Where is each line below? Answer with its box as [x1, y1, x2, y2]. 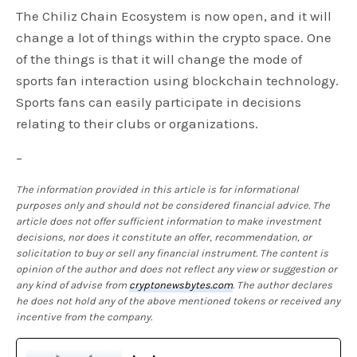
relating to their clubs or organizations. [16, 115, 262, 131]
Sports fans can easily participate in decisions [16, 93, 302, 110]
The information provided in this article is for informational [16, 182, 300, 195]
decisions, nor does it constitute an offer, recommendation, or [16, 230, 312, 243]
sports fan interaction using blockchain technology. [16, 72, 339, 88]
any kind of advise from [16, 278, 130, 291]
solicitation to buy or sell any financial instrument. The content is [16, 246, 329, 259]
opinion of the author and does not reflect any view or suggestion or [16, 262, 338, 275]
